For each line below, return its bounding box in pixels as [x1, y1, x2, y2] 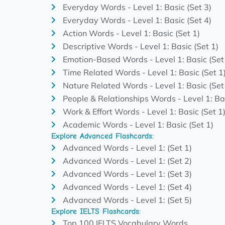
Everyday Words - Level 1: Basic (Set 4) [62, 15, 211, 25]
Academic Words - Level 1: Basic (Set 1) [62, 119, 213, 130]
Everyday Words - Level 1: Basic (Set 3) [62, 2, 211, 12]
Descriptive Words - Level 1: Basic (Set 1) [62, 41, 218, 51]
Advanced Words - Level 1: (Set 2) [62, 155, 192, 166]
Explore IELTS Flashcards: [51, 206, 141, 216]
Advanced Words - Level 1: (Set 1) [62, 142, 192, 153]
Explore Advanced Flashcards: [51, 131, 154, 141]
